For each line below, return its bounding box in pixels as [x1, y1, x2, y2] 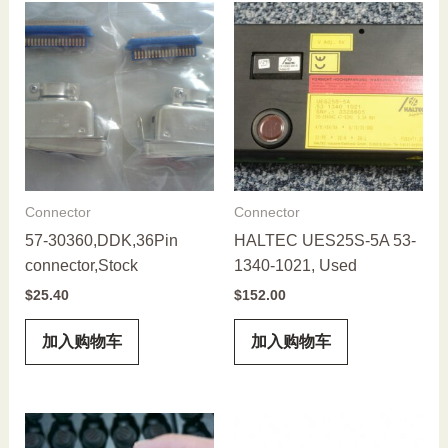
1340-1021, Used [234, 256, 357, 274]
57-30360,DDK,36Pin [24, 231, 178, 249]
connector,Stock [24, 256, 138, 274]
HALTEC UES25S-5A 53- [234, 231, 416, 249]
